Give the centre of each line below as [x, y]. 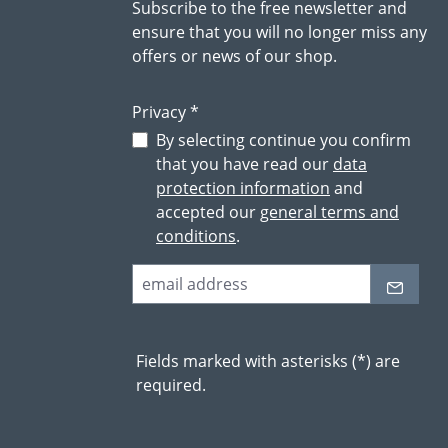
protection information [243, 188]
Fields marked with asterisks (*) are [268, 361]
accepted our [208, 212]
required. [171, 385]
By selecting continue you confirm [283, 140]
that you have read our [244, 164]
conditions [196, 236]
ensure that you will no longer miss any [279, 32]
